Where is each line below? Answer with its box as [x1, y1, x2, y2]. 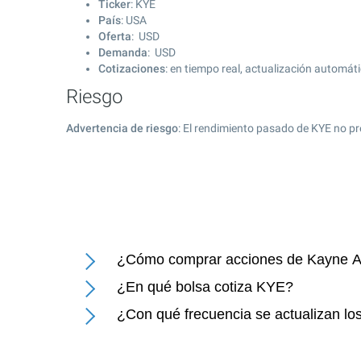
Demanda [98, 46, 147, 59]
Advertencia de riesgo [66, 122, 178, 135]
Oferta [98, 30, 131, 43]
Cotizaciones [98, 62, 165, 75]
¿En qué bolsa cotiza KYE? [117, 279, 293, 295]
